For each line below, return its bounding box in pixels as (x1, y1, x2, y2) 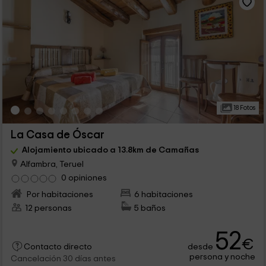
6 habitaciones (134, 189, 194, 199)
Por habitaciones (24, 189, 93, 199)
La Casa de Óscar (10, 129, 104, 141)
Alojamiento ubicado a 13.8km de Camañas (21, 145, 199, 154)
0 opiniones (61, 173, 107, 182)
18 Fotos (232, 104, 255, 111)
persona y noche (189, 252, 256, 261)
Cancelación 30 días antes (10, 254, 116, 263)
